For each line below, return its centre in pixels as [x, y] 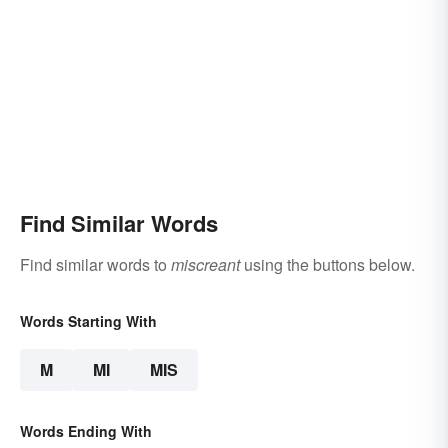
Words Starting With [88, 321]
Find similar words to [95, 265]
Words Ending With [86, 431]
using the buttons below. [327, 265]
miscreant [205, 265]
